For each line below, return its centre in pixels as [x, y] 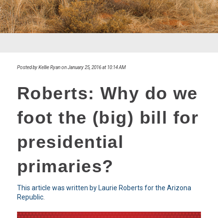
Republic [30, 197]
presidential [71, 142]
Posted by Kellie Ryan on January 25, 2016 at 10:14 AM [71, 68]
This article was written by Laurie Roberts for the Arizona [104, 188]
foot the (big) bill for [108, 118]
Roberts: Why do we [108, 93]
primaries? [65, 166]
